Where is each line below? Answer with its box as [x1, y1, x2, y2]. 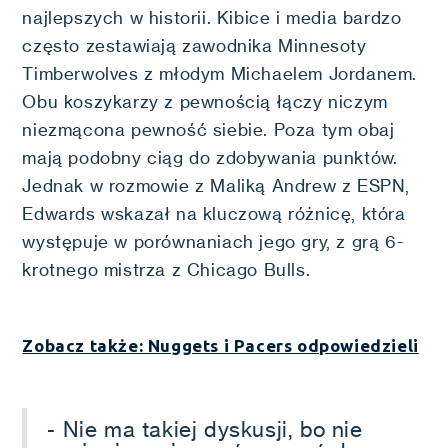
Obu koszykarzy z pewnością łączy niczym [22, 91, 388, 113]
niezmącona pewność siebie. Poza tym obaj [22, 119, 395, 141]
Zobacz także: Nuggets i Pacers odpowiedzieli [22, 336, 419, 355]
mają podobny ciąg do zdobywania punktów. [22, 147, 398, 169]
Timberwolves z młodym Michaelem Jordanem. [22, 63, 418, 85]
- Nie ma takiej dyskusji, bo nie [47, 416, 363, 442]
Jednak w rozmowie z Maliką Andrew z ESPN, [22, 175, 411, 197]
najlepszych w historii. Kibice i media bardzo [22, 7, 402, 29]
